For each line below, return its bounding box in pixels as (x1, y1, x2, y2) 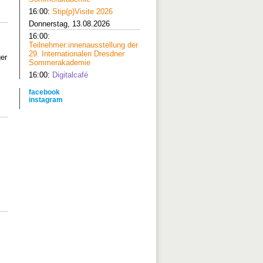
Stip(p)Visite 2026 (52, 7, 113, 16)
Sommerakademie (29, 58, 90, 67)
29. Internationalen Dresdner (29, 49, 124, 58)
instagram (29, 96, 63, 103)
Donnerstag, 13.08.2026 (29, 19, 110, 28)
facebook (29, 88, 60, 96)
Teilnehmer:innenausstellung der (29, 41, 138, 49)
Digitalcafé (52, 70, 88, 79)
